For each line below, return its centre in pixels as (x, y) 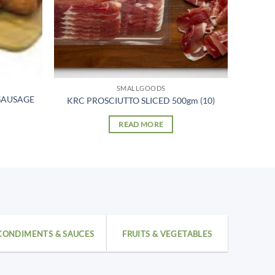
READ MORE (141, 124)
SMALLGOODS (141, 88)
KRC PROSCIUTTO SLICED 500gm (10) (141, 100)
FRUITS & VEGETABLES (167, 234)
